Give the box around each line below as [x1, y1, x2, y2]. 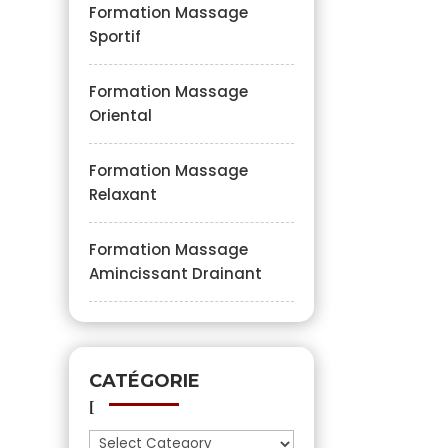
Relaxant [88, 183, 157, 205]
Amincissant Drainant [88, 262, 262, 284]
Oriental [88, 104, 152, 126]
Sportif [88, 25, 141, 47]
